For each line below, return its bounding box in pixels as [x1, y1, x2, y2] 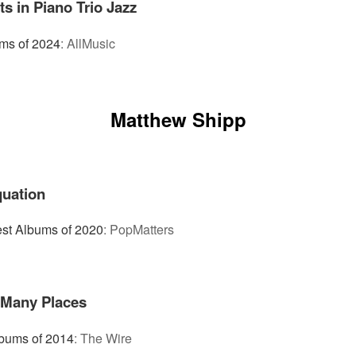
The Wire [80, 329, 132, 348]
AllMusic [67, 33, 115, 52]
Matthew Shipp [110, 105, 246, 133]
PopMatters [110, 220, 174, 239]
